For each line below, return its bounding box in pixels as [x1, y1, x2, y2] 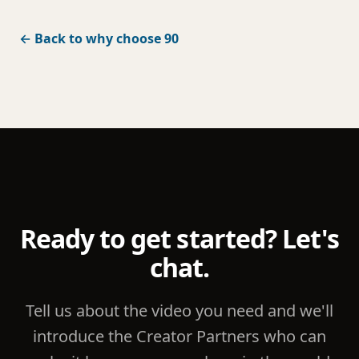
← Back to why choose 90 [19, 30, 179, 47]
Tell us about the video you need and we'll [26, 300, 333, 321]
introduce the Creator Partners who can [33, 325, 326, 347]
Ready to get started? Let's [19, 221, 340, 256]
